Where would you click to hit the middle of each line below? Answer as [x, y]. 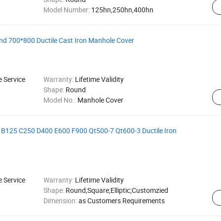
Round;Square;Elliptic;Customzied [117, 190]
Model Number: [67, 10]
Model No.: [60, 100]
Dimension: [61, 201]
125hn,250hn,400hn [122, 10]
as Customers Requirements [121, 201]
